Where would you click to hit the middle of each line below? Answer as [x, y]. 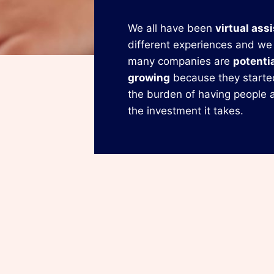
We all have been [171, 28]
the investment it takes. [185, 110]
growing [149, 77]
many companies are [180, 61]
